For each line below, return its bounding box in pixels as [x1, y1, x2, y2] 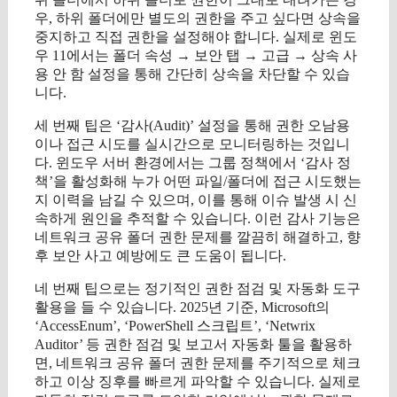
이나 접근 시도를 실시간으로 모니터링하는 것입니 [35, 136, 350, 152]
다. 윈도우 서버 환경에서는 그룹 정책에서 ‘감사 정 [35, 154, 351, 170]
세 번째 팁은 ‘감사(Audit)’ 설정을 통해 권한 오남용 [35, 117, 350, 133]
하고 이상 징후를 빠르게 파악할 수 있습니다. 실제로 [35, 373, 361, 389]
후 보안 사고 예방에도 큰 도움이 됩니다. [35, 247, 286, 263]
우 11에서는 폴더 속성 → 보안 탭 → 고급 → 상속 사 [35, 47, 357, 63]
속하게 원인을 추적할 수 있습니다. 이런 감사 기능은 [35, 210, 361, 226]
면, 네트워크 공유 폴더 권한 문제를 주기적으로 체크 [35, 354, 361, 370]
